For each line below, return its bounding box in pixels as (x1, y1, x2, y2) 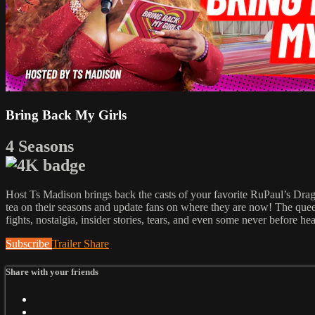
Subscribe (6, 238, 52, 250)
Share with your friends (6, 266, 98, 277)
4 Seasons (6, 136, 74, 155)
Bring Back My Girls (6, 107, 127, 122)
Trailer (52, 238, 84, 250)
